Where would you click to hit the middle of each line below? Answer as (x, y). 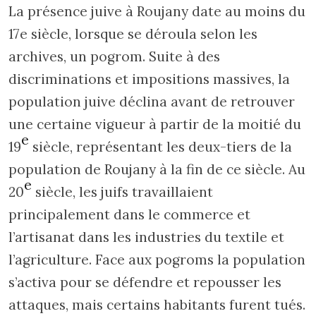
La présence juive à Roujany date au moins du (157, 11)
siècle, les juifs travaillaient (122, 192)
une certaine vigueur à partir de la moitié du (155, 124)
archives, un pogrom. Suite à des (114, 56)
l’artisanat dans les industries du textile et (146, 237)
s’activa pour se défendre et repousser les (145, 282)
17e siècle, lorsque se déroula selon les (133, 34)
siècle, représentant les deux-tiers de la (160, 146)
